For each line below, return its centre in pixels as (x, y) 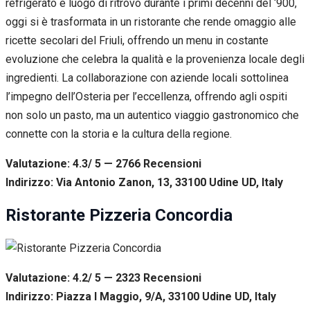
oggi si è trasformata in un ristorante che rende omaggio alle (151, 21)
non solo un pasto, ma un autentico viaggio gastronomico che (152, 115)
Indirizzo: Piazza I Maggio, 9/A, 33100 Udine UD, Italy (141, 296)
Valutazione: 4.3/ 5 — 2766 (74, 163)
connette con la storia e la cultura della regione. (119, 134)
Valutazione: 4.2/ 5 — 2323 (74, 277)
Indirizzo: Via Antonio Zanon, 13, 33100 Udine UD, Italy (144, 182)
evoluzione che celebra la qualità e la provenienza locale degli (155, 59)
